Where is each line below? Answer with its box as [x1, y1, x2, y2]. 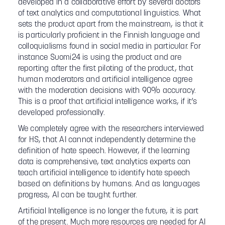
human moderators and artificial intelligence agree [18, 76, 192, 84]
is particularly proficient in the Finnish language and [18, 32, 200, 40]
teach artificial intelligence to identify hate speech [18, 169, 190, 177]
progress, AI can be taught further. [18, 191, 137, 199]
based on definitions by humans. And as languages [18, 180, 200, 188]
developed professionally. [18, 109, 105, 117]
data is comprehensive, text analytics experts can [18, 158, 191, 166]
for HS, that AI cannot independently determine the [18, 136, 195, 144]
